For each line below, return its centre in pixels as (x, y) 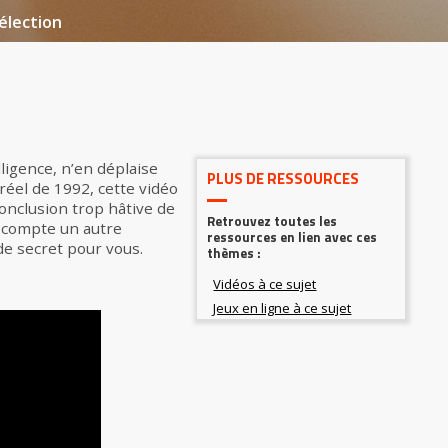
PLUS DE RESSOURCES (283, 178)
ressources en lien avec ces (292, 237)
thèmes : (234, 253)
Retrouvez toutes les (272, 221)
